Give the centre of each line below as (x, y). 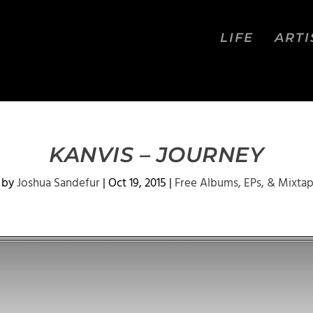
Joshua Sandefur (58, 183)
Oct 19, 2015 (137, 183)
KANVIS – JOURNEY (156, 155)
